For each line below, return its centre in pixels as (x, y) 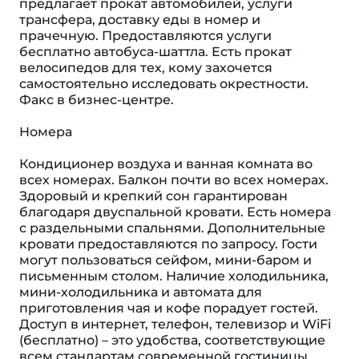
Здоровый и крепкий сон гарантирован (153, 196)
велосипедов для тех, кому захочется (146, 68)
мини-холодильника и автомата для (141, 292)
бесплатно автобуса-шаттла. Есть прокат (155, 52)
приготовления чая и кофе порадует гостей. (169, 308)
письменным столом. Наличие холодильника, (174, 276)
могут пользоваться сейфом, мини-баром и (165, 260)
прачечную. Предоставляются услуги (145, 36)
